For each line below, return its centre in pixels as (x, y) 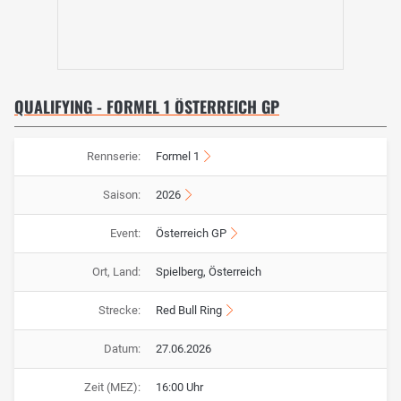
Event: (125, 233)
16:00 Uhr (179, 387)
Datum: (122, 348)
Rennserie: (113, 156)
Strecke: (119, 310)
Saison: (121, 194)
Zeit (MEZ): (112, 387)
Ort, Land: (116, 271)
